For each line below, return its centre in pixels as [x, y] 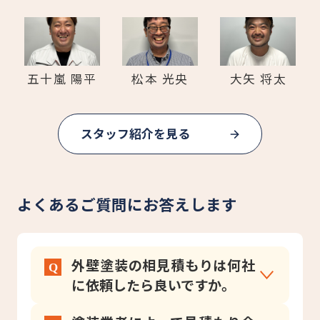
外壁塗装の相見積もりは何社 [164, 265]
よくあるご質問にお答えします [127, 204]
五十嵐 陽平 [62, 79]
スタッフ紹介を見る [135, 134]
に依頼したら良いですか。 [154, 285]
